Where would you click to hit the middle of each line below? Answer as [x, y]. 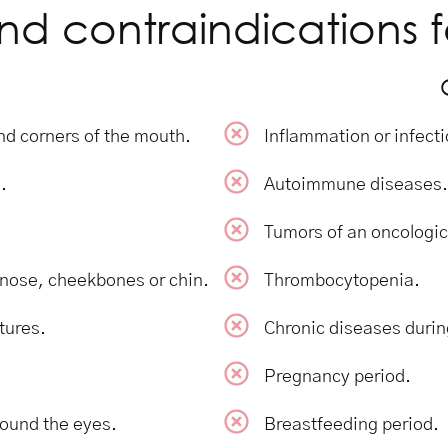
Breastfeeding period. [351, 424]
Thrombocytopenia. [342, 280]
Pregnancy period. [337, 376]
